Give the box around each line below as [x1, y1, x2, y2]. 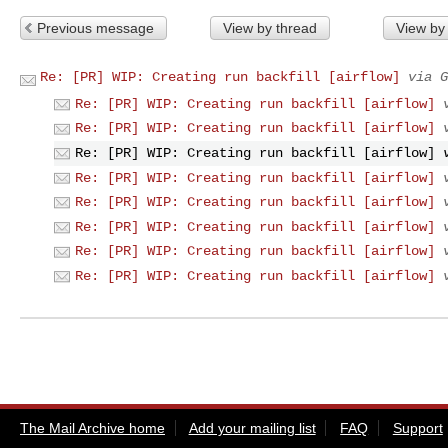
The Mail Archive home [20, 419, 165, 436]
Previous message [37, 19, 154, 36]
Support [392, 419, 443, 436]
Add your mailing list [188, 419, 316, 436]
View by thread [222, 19, 317, 36]
